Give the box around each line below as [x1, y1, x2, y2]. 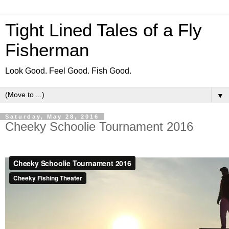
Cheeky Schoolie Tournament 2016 [5, 120, 193, 133]
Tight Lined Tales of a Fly [5, 20, 202, 40]
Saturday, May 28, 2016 [5, 113, 99, 120]
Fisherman [5, 40, 89, 60]
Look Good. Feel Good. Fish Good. [5, 66, 131, 75]
